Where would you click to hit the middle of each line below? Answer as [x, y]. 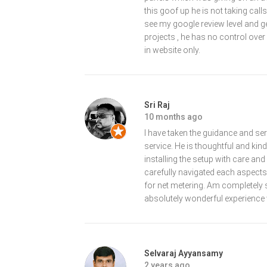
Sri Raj [157, 105]
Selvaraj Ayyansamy [184, 253]
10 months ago [173, 117]
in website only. [172, 50]
